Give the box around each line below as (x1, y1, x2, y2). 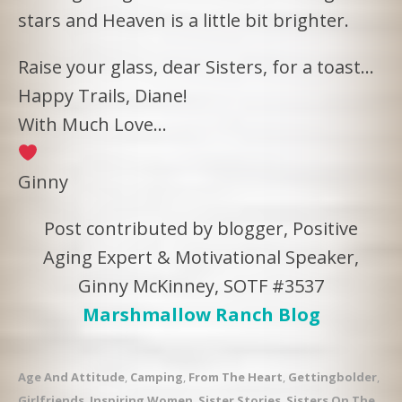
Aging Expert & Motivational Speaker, (43, 244, 359, 269)
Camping (130, 368, 183, 385)
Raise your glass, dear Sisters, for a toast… (18, 54, 374, 79)
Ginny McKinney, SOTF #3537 (78, 273, 324, 298)
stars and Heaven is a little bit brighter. (18, 7, 349, 32)
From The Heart (188, 368, 283, 385)
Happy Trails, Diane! (18, 83, 188, 108)
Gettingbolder (288, 368, 377, 385)
